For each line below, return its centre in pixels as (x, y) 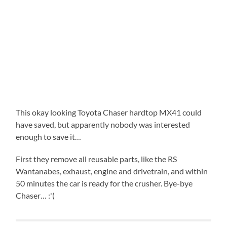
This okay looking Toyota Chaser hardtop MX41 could (109, 112)
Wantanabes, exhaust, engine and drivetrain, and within (112, 171)
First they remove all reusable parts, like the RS (97, 159)
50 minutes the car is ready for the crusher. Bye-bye (104, 183)
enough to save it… (49, 137)
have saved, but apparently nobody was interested (103, 125)
